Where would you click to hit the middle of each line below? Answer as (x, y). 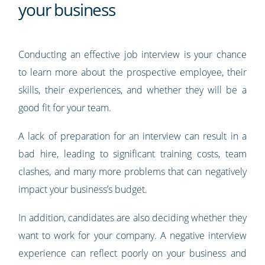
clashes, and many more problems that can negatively (132, 172)
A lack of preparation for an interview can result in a (132, 136)
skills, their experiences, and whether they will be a (132, 90)
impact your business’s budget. (83, 190)
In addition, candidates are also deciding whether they (132, 218)
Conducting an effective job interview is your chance (132, 55)
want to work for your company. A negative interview (132, 236)
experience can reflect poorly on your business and (132, 253)
